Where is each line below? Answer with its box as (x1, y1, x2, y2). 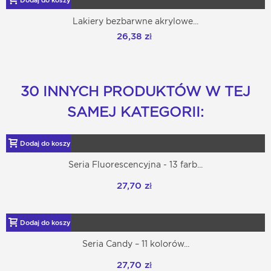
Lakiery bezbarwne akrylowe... (73, 16, 198, 27)
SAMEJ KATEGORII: (67, 103, 204, 121)
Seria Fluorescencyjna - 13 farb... (68, 160, 203, 170)
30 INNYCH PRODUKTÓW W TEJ (21, 83, 250, 100)
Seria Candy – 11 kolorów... (82, 239, 189, 249)
